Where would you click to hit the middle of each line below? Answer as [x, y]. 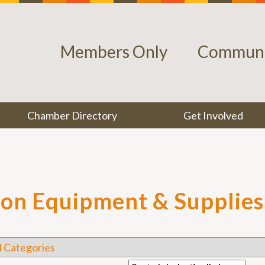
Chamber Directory [72, 115]
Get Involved [213, 115]
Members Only [114, 51]
